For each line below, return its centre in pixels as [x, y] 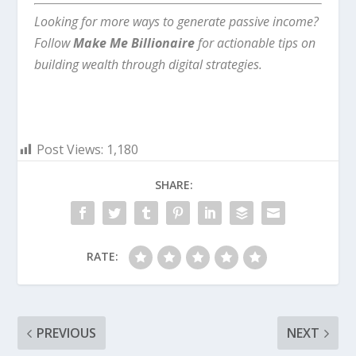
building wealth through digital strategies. [148, 65]
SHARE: [174, 185]
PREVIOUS [67, 333]
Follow [53, 43]
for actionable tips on [255, 43]
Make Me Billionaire [133, 43]
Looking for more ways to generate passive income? [176, 22]
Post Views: [70, 150]
